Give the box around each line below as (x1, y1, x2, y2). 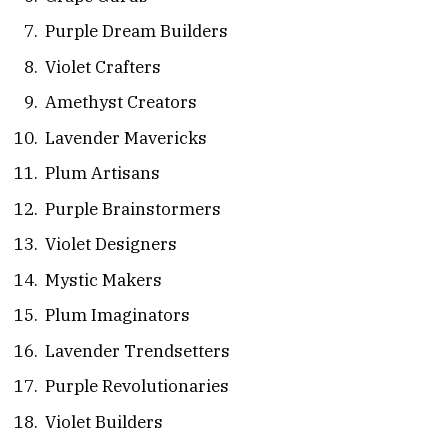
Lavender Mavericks (45, 126, 207, 149)
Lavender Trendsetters (45, 339, 230, 362)
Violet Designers (45, 233, 177, 256)
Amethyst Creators (45, 91, 197, 114)
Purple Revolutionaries (45, 375, 229, 398)
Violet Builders (45, 410, 163, 433)
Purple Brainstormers (45, 197, 221, 220)
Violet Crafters (45, 55, 161, 78)
